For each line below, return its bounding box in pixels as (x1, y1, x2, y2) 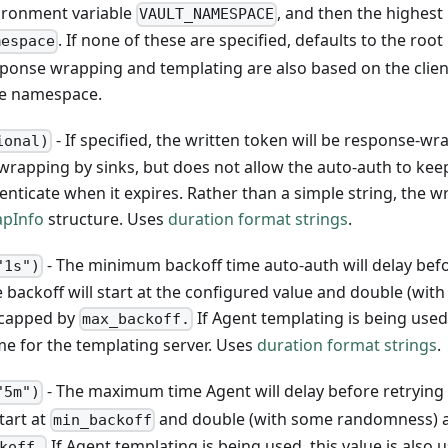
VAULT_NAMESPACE (139, 5, 275, 24)
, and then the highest (277, 2, 444, 25)
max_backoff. (82, 310, 191, 329)
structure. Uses (44, 207, 168, 230)
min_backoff (53, 410, 153, 429)
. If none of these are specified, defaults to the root (58, 29, 444, 52)
